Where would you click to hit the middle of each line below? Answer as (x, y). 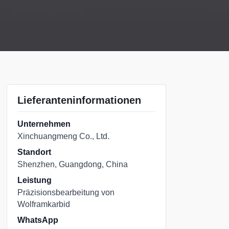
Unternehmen (44, 124)
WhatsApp (38, 220)
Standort (34, 152)
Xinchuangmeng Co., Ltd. (63, 136)
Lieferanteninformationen (79, 100)
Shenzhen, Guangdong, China (73, 164)
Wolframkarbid (44, 204)
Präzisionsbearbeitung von (66, 192)
